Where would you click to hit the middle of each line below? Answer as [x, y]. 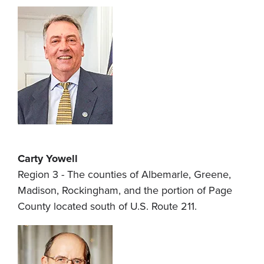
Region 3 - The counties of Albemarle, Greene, [124, 175]
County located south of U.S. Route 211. [107, 207]
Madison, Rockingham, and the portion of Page [125, 191]
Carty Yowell [48, 159]
